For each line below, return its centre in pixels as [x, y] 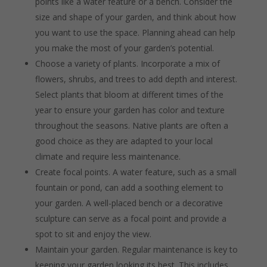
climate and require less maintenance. [108, 156]
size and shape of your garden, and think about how [135, 17]
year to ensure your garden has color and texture [130, 110]
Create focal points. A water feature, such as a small [136, 172]
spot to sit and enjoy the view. [93, 234]
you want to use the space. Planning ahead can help [135, 32]
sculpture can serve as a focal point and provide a [131, 218]
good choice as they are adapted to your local [124, 141]
